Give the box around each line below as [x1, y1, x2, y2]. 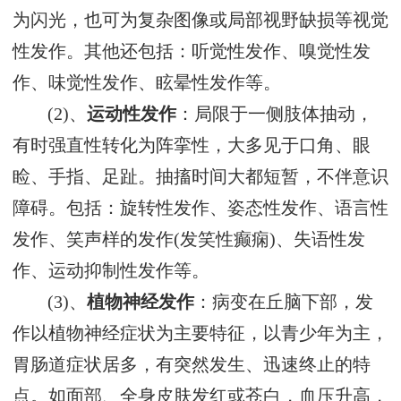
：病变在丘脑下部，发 [194, 293, 374, 312]
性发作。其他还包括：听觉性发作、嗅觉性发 [13, 42, 371, 62]
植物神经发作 [87, 293, 195, 312]
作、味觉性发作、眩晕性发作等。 [13, 73, 281, 93]
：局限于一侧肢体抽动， [176, 105, 374, 124]
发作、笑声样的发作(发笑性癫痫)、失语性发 [13, 230, 365, 250]
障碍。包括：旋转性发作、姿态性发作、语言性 [13, 199, 388, 218]
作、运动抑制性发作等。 [13, 261, 209, 281]
